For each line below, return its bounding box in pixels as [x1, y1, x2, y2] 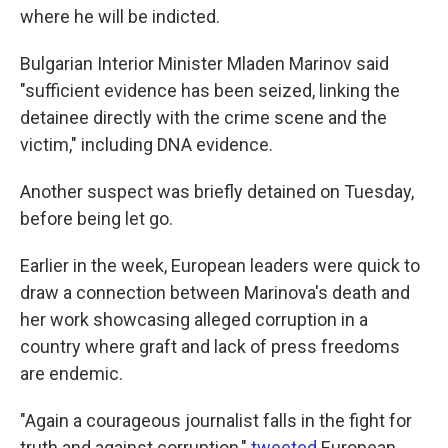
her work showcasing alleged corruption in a [20, 309, 368, 331]
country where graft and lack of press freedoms [20, 336, 400, 358]
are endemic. [20, 363, 123, 385]
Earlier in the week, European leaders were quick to [20, 255, 420, 277]
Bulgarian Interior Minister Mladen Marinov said [20, 53, 389, 75]
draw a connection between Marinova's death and [20, 282, 410, 304]
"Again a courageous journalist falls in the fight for [20, 410, 412, 432]
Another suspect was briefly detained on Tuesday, [20, 181, 414, 203]
